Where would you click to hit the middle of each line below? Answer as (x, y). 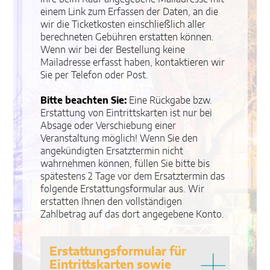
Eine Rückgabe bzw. (170, 101)
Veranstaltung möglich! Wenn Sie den (119, 139)
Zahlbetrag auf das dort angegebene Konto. (133, 215)
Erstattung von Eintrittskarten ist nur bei (127, 114)
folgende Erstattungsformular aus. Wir (123, 190)
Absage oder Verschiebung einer (108, 126)
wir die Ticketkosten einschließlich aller (123, 25)
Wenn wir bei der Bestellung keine (113, 50)
